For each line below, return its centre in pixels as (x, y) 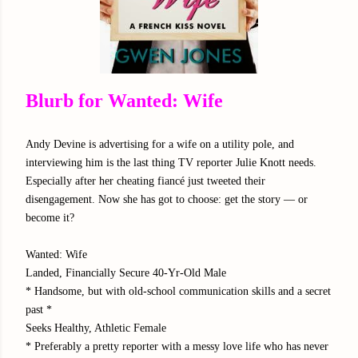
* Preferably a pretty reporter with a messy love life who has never (177, 346)
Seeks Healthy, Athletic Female (96, 328)
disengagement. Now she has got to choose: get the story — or (167, 199)
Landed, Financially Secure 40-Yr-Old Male (126, 272)
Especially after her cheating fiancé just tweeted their (145, 181)
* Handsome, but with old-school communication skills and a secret (178, 291)
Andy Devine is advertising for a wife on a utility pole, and (160, 144)
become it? (50, 217)
